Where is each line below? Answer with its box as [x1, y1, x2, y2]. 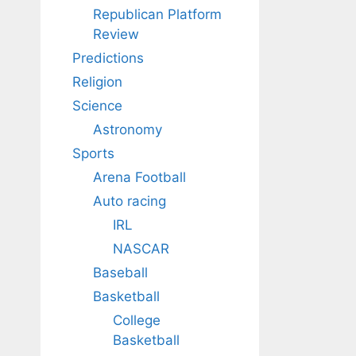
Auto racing [92, 193, 166, 209]
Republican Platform [92, 6, 222, 22]
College [113, 312, 161, 328]
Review [92, 26, 139, 42]
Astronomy [92, 122, 162, 137]
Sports [72, 145, 114, 161]
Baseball [92, 265, 148, 281]
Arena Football [92, 169, 186, 185]
